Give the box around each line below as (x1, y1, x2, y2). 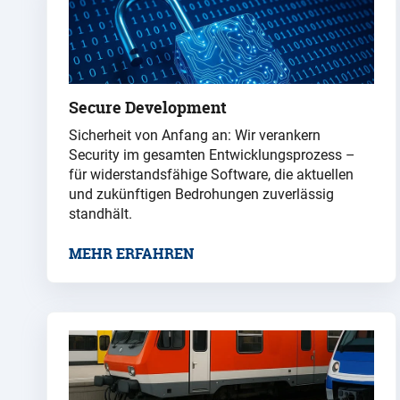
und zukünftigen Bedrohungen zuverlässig (69, 186, 334, 204)
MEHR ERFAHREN (69, 244, 194, 264)
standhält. (69, 205, 132, 223)
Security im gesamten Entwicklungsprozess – (69, 146, 355, 164)
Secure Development (69, 96, 227, 120)
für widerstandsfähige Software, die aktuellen (69, 166, 354, 184)
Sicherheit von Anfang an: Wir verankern (69, 127, 321, 145)
